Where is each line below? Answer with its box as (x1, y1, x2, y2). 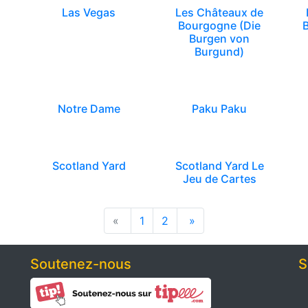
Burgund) (195, 45, 244, 58)
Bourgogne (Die (178, 19, 261, 32)
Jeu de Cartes (182, 172, 256, 186)
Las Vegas (62, 5, 115, 19)
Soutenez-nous (30, 256, 131, 272)
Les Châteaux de (175, 5, 263, 19)
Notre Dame (57, 102, 120, 115)
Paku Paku (192, 102, 247, 115)
